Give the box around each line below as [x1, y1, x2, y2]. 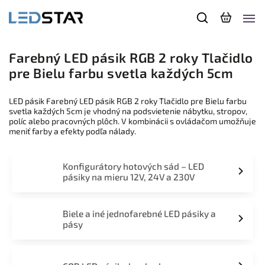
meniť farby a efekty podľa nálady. [9, 126, 136, 136]
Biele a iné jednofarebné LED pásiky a [62, 208, 216, 219]
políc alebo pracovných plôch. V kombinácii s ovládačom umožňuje [9, 116, 256, 126]
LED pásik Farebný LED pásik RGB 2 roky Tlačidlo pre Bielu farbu [9, 96, 247, 106]
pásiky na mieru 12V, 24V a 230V [62, 172, 195, 182]
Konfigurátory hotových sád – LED [62, 161, 204, 172]
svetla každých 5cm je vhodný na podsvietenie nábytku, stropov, [9, 106, 247, 116]
